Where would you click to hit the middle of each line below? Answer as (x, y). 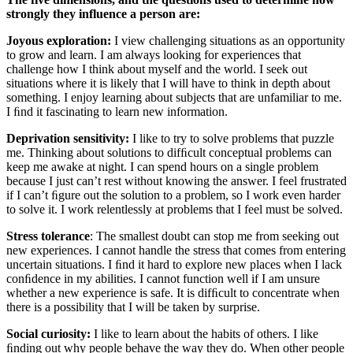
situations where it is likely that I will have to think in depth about (168, 84)
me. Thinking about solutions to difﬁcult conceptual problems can (169, 153)
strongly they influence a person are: (103, 14)
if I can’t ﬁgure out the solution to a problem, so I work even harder (173, 195)
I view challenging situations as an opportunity (228, 41)
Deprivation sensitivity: (68, 139)
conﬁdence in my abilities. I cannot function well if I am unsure (163, 279)
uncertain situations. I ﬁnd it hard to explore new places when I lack (174, 265)
